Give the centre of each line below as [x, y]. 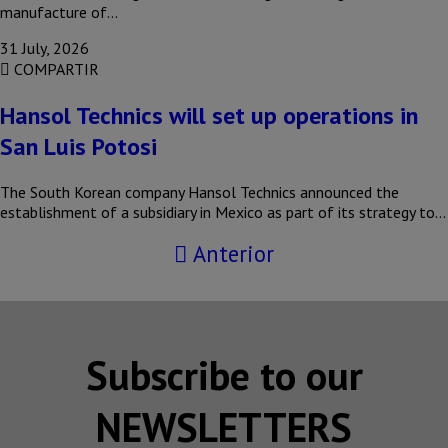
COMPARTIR [54, 69]
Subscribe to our [224, 375]
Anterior [230, 253]
